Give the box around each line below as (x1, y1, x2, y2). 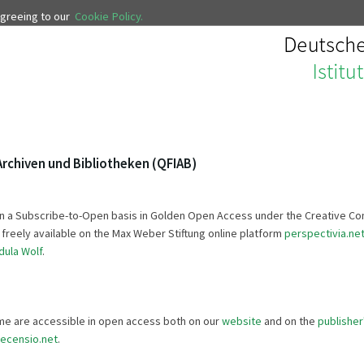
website (222, 313, 262, 328)
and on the (262, 313, 318, 328)
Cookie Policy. (75, 9, 143, 24)
